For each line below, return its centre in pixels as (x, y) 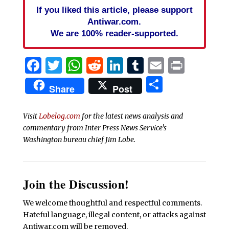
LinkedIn (158, 66)
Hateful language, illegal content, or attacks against (114, 215)
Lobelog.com (59, 116)
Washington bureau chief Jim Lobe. (79, 140)
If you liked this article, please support (114, 10)
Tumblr (174, 66)
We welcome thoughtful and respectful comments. (112, 203)
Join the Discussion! (76, 184)
